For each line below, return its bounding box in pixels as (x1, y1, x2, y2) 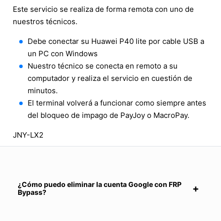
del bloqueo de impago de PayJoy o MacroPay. (28, 110, 189, 120)
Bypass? (18, 188, 46, 197)
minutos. (28, 86, 58, 96)
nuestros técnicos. (13, 17, 77, 27)
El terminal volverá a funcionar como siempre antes (28, 98, 206, 108)
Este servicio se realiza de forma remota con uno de (13, 4, 194, 14)
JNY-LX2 (13, 130, 43, 140)
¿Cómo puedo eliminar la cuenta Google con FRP (18, 180, 182, 189)
